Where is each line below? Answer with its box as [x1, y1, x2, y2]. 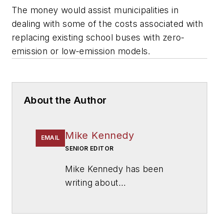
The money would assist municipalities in [12, 4, 178, 15]
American [122, 191, 162, 201]
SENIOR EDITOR [65, 144, 114, 152]
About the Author [24, 94, 107, 106]
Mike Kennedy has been [65, 163, 164, 174]
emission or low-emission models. [12, 45, 151, 56]
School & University [65, 204, 146, 215]
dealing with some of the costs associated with [12, 18, 203, 29]
